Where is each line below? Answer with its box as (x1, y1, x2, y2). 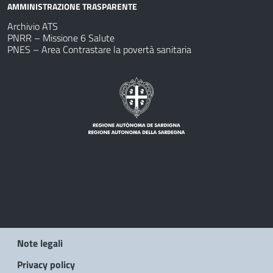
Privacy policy (17, 257, 75, 272)
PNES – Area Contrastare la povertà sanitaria (7, 41, 191, 57)
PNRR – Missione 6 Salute (7, 30, 115, 45)
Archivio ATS (7, 18, 58, 34)
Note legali (17, 235, 63, 250)
